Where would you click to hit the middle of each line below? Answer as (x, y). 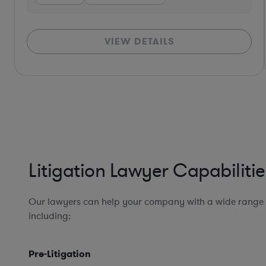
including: (50, 216)
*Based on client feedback (62, 59)
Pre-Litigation (60, 254)
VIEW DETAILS (130, 42)
